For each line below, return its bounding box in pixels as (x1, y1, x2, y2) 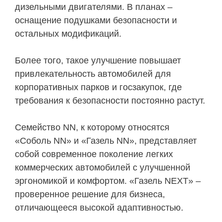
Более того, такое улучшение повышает (15, 55, 181, 66)
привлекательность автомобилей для (15, 69, 171, 79)
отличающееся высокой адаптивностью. (15, 203, 183, 213)
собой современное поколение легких (15, 149, 173, 160)
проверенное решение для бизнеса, (15, 189, 165, 200)
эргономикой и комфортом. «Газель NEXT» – (15, 176, 201, 186)
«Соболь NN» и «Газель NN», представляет (15, 136, 197, 146)
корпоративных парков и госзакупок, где (15, 82, 182, 93)
